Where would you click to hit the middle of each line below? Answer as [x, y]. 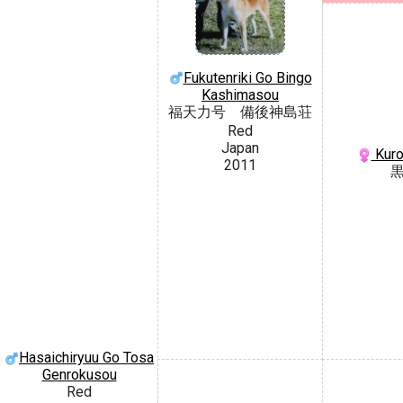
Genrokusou [79, 374]
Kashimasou [240, 94]
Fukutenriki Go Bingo [247, 77]
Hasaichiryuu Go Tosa [86, 357]
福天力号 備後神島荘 [240, 112]
